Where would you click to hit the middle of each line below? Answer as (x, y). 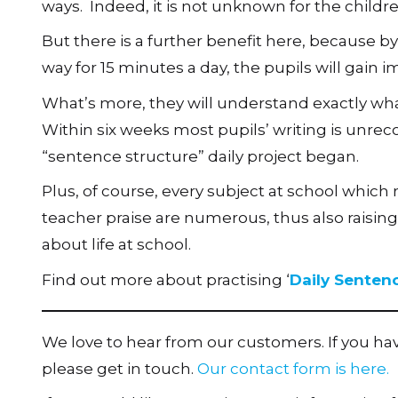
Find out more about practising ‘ (166, 279)
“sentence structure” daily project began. (200, 156)
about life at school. (116, 244)
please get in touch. (119, 368)
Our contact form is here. (293, 368)
